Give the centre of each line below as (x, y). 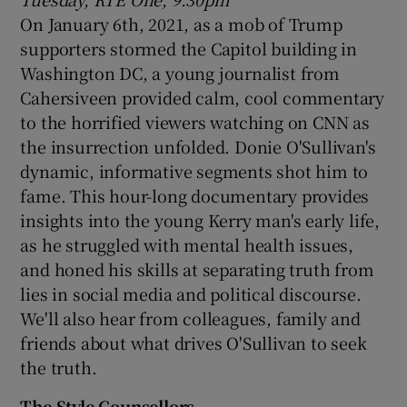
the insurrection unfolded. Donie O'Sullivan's (198, 146)
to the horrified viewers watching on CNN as (195, 121)
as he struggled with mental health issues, (187, 244)
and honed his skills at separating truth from (197, 268)
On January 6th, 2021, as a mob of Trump (181, 23)
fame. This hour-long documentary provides (195, 195)
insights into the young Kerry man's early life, (200, 219)
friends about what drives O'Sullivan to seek (194, 342)
